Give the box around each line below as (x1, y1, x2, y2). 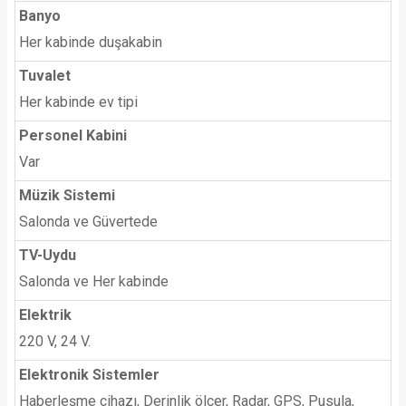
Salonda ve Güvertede (19, 212, 158, 230)
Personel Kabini (19, 126, 127, 144)
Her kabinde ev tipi (19, 92, 138, 111)
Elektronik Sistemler (19, 365, 159, 383)
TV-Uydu (19, 246, 76, 264)
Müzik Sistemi (19, 186, 115, 204)
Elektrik (19, 305, 72, 324)
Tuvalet (19, 66, 71, 84)
